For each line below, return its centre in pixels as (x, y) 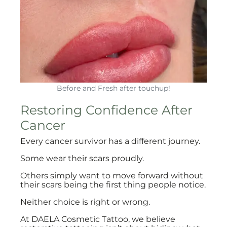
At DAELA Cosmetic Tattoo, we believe (98, 219)
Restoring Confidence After (106, 110)
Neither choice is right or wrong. (85, 202)
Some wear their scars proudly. (82, 158)
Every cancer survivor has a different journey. (110, 141)
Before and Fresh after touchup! (113, 88)
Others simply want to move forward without (112, 176)
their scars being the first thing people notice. (113, 185)
